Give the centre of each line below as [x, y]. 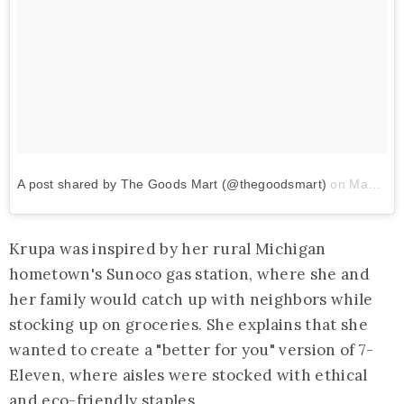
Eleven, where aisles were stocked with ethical [188, 376]
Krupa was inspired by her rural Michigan [168, 249]
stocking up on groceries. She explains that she [188, 325]
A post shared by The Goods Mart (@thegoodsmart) [172, 184]
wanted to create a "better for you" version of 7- [192, 350]
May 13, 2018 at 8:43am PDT [358, 184]
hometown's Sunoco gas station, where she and [189, 275]
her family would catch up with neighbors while [191, 300]
